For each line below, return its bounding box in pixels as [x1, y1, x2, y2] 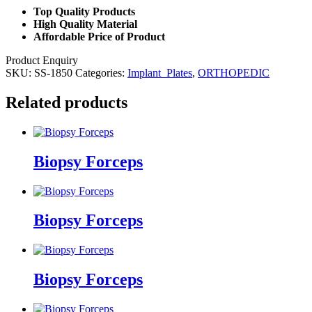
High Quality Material [33, 17, 137, 30]
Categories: [75, 66, 127, 79]
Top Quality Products [33, 5, 135, 17]
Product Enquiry [6, 54, 78, 66]
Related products [6, 93, 127, 111]
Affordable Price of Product [33, 30, 165, 42]
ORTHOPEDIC [198, 66, 270, 79]
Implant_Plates [127, 66, 192, 79]
